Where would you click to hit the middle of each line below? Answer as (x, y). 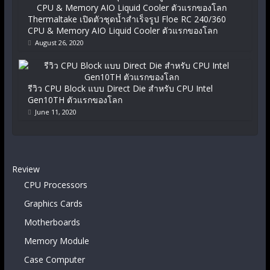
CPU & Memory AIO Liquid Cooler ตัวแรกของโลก (122, 30)
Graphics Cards (53, 203)
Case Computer (54, 259)
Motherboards (52, 222)
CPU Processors (55, 184)
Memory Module (56, 240)
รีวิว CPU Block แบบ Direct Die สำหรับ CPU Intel (120, 88)
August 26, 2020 (59, 42)
